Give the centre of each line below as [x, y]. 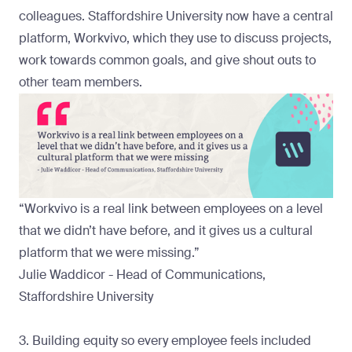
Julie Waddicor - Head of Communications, [142, 275]
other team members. [81, 82]
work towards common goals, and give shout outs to [167, 60]
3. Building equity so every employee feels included [167, 341]
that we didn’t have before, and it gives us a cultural [166, 231]
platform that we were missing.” [109, 253]
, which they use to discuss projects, [229, 38]
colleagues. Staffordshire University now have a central [176, 16]
